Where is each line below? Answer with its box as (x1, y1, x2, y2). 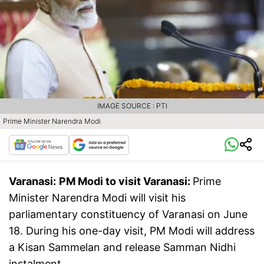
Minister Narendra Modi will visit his (9, 192, 186, 204)
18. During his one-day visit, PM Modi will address (9, 225, 255, 237)
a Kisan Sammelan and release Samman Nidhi (9, 241, 236, 254)
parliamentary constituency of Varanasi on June (9, 208, 247, 221)
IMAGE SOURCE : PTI (97, 101, 167, 111)
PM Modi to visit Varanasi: (59, 175, 193, 188)
